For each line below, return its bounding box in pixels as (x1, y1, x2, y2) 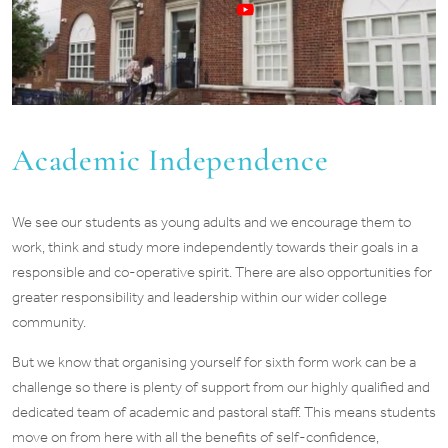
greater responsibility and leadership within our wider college (12, 287, 387, 306)
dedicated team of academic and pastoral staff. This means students (12, 402, 436, 421)
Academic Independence (12, 140, 329, 179)
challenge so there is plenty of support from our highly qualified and (12, 377, 430, 396)
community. (12, 312, 86, 331)
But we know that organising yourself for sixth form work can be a (12, 352, 416, 371)
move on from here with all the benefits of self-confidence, (12, 427, 379, 446)
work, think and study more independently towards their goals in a (12, 237, 418, 256)
